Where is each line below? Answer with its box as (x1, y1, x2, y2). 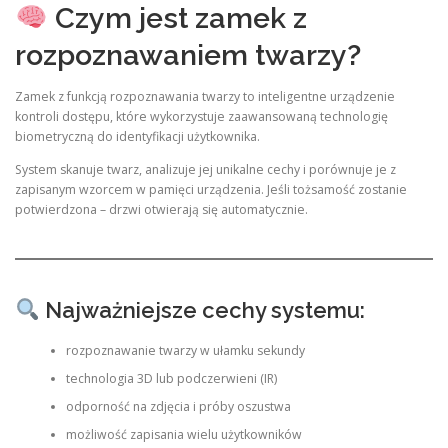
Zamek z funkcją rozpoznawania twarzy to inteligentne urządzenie (15, 88, 395, 106)
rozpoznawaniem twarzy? (15, 38, 361, 73)
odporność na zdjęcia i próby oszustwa (65, 398, 291, 416)
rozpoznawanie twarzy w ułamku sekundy (65, 342, 305, 360)
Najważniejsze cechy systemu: (39, 296, 365, 323)
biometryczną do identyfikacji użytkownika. (15, 128, 260, 146)
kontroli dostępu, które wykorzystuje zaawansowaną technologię (15, 108, 388, 126)
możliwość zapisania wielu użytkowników (65, 426, 302, 444)
